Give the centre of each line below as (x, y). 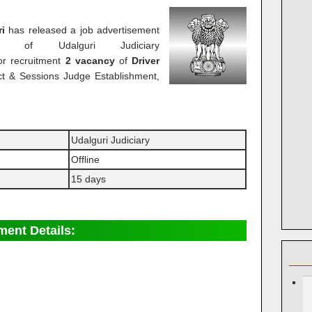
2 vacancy (90, 61)
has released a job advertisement (84, 30)
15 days (88, 179)
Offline (85, 159)
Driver (146, 61)
